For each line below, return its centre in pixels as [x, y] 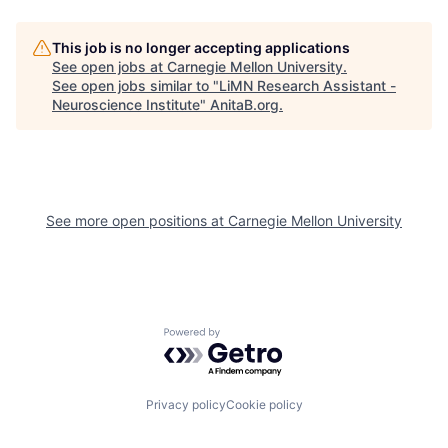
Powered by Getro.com [251, 337]
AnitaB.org [244, 104]
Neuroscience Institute [126, 104]
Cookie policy [264, 404]
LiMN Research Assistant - [307, 85]
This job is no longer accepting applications [201, 47]
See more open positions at [137, 220]
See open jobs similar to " [135, 85]
